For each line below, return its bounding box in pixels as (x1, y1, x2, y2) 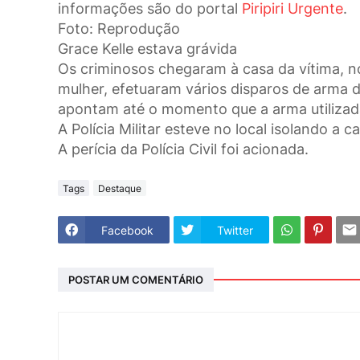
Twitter (217, 223, 253, 237)
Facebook (101, 223, 153, 237)
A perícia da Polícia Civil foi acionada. (58, 141, 309, 158)
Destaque (98, 182, 141, 194)
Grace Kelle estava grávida (58, 40, 237, 58)
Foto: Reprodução (58, 20, 180, 38)
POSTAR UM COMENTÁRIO (68, 272, 203, 286)
